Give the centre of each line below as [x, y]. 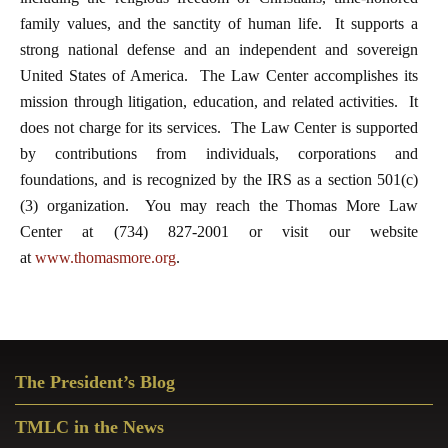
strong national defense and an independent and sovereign [219, 50]
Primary [48, 365]
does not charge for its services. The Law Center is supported [219, 128]
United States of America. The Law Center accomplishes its [219, 76]
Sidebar [47, 397]
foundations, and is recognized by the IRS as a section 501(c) [219, 180]
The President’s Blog [95, 382]
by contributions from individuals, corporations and [219, 154]
